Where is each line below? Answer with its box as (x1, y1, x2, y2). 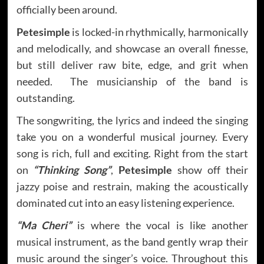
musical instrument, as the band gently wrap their (16, 235, 248, 248)
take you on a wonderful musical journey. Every (16, 130, 248, 143)
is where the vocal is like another (71, 218, 248, 232)
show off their (172, 163, 248, 176)
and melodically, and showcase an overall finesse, (16, 41, 248, 55)
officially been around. (16, 2, 117, 16)
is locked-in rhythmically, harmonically (70, 25, 248, 38)
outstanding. (16, 91, 75, 104)
